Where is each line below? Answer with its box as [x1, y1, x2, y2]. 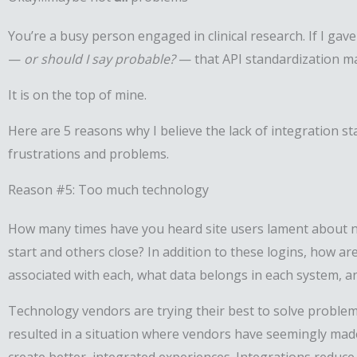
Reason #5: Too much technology [8, 181, 209, 199]
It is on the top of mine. [8, 86, 147, 104]
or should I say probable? [24, 50, 175, 69]
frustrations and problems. [8, 145, 169, 163]
